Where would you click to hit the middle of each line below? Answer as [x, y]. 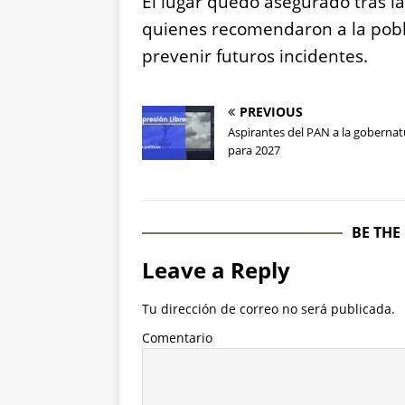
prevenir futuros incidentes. [255, 57]
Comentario [177, 338]
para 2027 [254, 151]
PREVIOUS [271, 112]
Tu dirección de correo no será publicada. [268, 309]
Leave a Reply [216, 270]
